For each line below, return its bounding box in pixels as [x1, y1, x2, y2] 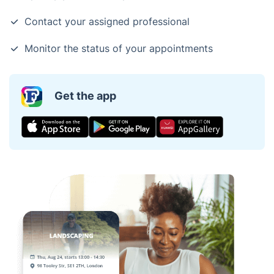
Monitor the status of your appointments [24, 42, 213, 54]
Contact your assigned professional [24, 15, 190, 28]
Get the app [54, 89, 116, 102]
